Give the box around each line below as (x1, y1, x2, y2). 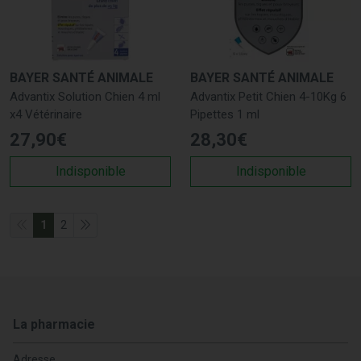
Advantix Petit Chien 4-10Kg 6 (190, 89, 346, 104)
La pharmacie (13, 316, 95, 332)
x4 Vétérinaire (10, 106, 82, 122)
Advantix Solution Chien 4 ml (10, 89, 160, 104)
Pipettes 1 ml (190, 106, 259, 122)
